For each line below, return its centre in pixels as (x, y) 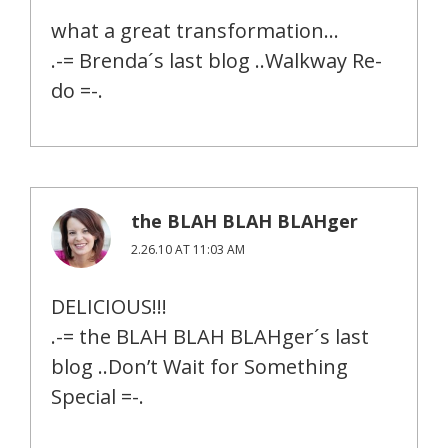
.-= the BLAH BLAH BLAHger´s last (210, 337)
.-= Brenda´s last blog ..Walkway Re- (216, 61)
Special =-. (97, 397)
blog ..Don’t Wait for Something (199, 367)
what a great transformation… (195, 31)
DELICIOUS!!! (109, 307)
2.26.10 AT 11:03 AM (188, 250)
